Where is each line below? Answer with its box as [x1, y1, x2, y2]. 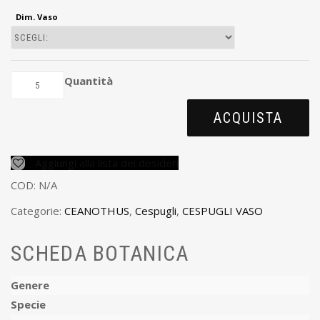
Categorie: [11, 204, 64, 219]
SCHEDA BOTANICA [11, 240, 189, 266]
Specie [11, 296, 46, 311]
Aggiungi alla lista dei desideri [32, 155, 179, 170]
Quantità [64, 73, 113, 88]
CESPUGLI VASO [182, 204, 263, 219]
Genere [11, 277, 49, 292]
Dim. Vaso [15, 11, 58, 22]
